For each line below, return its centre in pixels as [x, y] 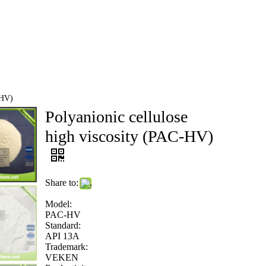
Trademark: [66, 247]
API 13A [62, 236]
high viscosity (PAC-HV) [129, 136]
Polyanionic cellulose [116, 117]
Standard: [63, 225]
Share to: [61, 183]
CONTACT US [114, 43]
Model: [58, 204]
